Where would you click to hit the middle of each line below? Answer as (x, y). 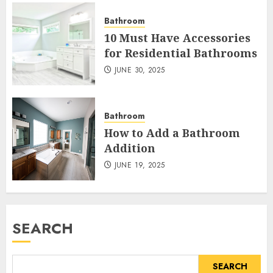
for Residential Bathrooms (181, 53)
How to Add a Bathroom (172, 133)
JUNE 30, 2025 (140, 70)
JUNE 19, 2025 (140, 165)
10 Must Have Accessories (177, 37)
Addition (130, 148)
